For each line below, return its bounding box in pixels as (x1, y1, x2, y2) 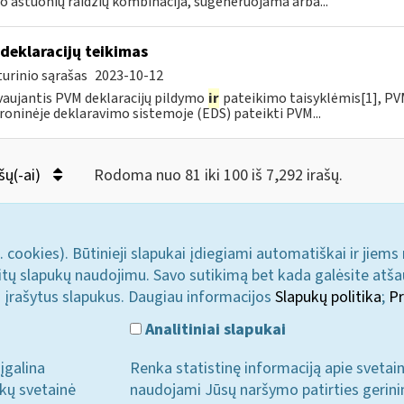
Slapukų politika (275, 286, 381, 308)
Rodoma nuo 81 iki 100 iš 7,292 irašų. (93, 164, 343, 187)
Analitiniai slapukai (142, 317, 287, 341)
